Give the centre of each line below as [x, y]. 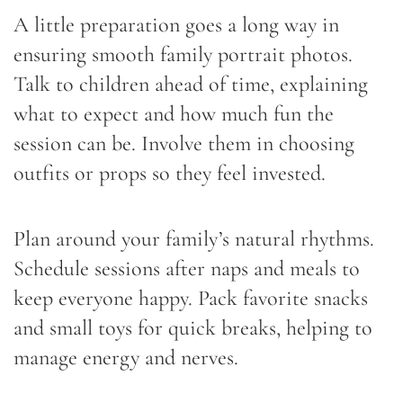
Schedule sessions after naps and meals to [187, 268]
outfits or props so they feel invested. [170, 173]
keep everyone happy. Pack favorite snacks [191, 298]
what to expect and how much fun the [174, 113]
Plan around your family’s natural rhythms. [194, 238]
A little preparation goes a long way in [176, 24]
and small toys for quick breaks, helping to [193, 327]
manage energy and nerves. [126, 357]
